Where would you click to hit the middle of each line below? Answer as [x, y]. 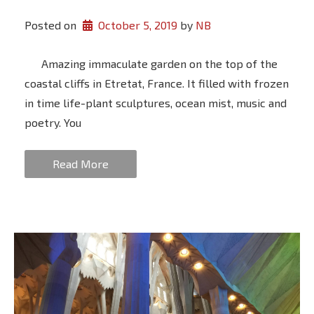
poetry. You [53, 122]
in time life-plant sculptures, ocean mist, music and [156, 102]
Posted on [52, 25]
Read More [81, 163]
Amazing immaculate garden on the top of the [151, 63]
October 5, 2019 [137, 25]
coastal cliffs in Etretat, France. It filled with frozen [157, 83]
